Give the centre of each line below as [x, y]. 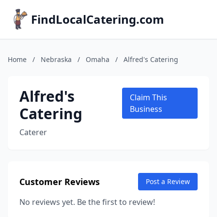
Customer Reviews [60, 182]
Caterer [33, 132]
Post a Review [168, 181]
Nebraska [56, 59]
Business [146, 109]
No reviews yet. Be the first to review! [87, 202]
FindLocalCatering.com [98, 19]
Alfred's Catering [151, 59]
